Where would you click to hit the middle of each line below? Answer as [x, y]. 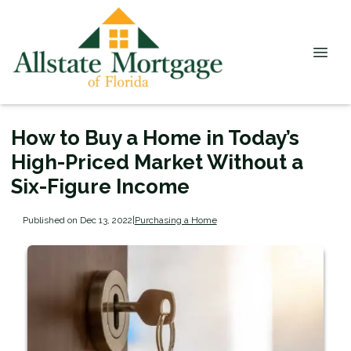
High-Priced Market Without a [157, 162]
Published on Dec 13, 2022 [77, 220]
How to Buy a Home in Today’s [155, 138]
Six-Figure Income [100, 186]
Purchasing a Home [175, 220]
